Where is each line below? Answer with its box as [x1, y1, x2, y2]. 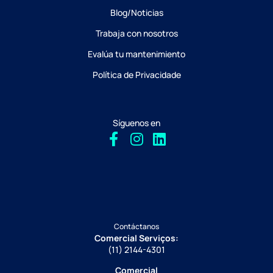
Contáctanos [114, 221, 159, 232]
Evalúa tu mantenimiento [88, 48, 185, 60]
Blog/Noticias [110, 7, 163, 19]
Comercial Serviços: [94, 232, 179, 244]
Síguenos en [113, 117, 160, 129]
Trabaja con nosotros [95, 27, 178, 40]
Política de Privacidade [92, 69, 181, 81]
